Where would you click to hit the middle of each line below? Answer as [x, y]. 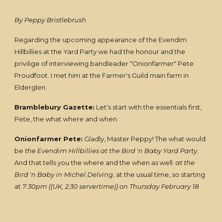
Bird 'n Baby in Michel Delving [64, 174]
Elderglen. [32, 87]
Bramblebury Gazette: [55, 107]
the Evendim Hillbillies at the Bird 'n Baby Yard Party [111, 151]
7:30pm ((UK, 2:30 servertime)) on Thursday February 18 [111, 186]
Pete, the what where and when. [67, 119]
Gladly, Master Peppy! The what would [144, 139]
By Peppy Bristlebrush [51, 20]
